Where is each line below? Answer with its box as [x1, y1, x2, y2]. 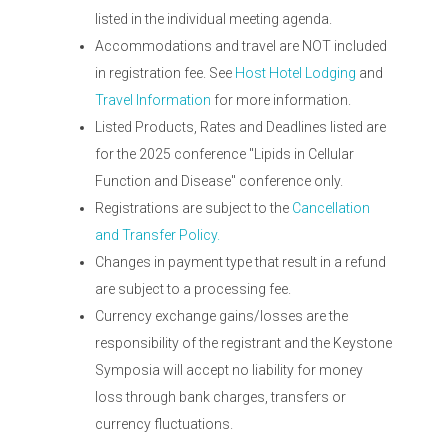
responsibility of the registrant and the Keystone [95, 335, 392, 351]
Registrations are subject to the [95, 200, 292, 216]
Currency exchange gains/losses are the [95, 308, 348, 324]
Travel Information [95, 92, 211, 108]
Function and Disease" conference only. [95, 173, 343, 189]
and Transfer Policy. [95, 227, 220, 243]
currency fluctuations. [95, 416, 233, 432]
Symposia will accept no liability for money [95, 362, 363, 378]
